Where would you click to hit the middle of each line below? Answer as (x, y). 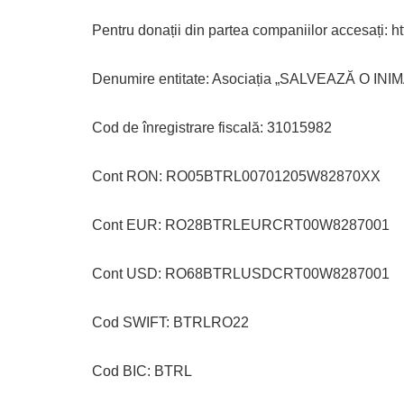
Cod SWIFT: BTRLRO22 (170, 322)
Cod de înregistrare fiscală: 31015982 (212, 127)
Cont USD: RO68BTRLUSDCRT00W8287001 (241, 273)
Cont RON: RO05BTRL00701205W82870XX (236, 176)
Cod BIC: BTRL (142, 371)
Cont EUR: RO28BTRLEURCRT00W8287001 (241, 225)
